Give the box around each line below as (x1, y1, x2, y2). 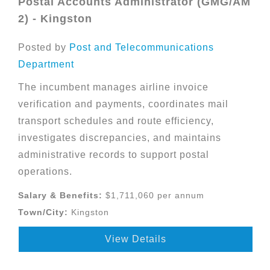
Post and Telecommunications (69, 42, 214, 52)
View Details (105, 234, 166, 244)
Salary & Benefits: (18, 190, 102, 200)
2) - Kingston (18, 13, 92, 25)
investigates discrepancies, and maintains (18, 133, 221, 143)
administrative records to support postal (18, 149, 209, 160)
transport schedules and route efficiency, (18, 116, 214, 126)
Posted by (18, 42, 69, 52)
